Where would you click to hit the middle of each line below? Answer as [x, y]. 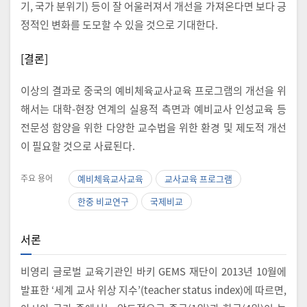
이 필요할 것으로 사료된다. [78, 145]
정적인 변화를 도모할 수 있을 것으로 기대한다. [119, 25]
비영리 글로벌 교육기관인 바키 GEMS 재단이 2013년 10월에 [153, 271]
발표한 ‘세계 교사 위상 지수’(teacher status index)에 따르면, [153, 289]
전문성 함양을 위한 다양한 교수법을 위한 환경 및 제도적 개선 [153, 127]
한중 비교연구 [103, 201]
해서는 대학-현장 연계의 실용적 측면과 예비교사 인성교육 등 [153, 108]
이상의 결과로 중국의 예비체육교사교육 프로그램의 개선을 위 [153, 90]
